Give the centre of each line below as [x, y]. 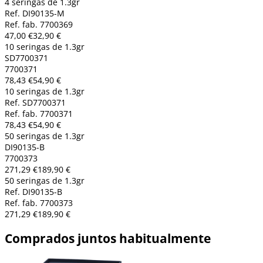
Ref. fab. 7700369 [39, 25]
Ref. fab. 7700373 [39, 203]
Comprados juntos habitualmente [108, 238]
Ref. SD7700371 [35, 103]
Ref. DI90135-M [35, 14]
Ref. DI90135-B [33, 192]
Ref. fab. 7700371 [39, 114]
